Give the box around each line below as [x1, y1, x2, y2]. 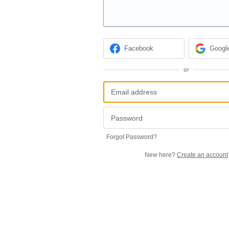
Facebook [124, 44, 154, 53]
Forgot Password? [106, 133, 157, 141]
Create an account [177, 151, 228, 158]
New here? [145, 151, 177, 158]
